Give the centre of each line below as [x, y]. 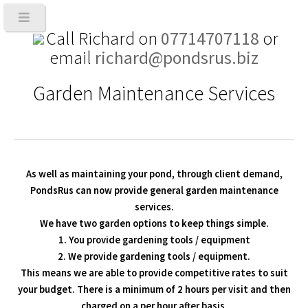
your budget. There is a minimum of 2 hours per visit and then [154, 289]
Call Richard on [103, 38]
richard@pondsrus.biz [177, 58]
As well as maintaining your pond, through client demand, [154, 174]
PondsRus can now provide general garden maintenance [154, 190]
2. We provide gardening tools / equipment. [154, 256]
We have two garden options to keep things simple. [154, 223]
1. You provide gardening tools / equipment [154, 240]
